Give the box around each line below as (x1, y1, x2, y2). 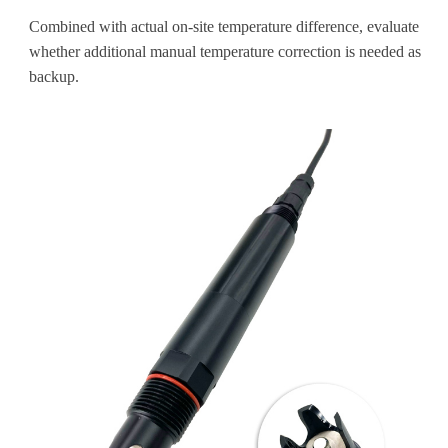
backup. (28, 67, 79, 85)
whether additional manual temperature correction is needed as (28, 42, 421, 60)
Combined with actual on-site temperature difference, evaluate (28, 17, 419, 35)
